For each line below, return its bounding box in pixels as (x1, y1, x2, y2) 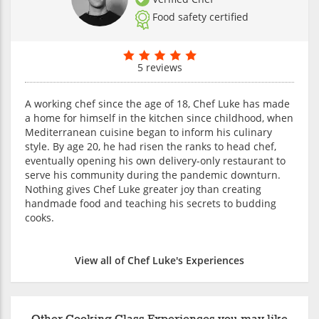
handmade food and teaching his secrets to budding (25, 196, 276, 210)
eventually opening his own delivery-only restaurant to (25, 153, 286, 167)
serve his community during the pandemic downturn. (25, 167, 281, 182)
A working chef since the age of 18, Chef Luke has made (25, 96, 290, 110)
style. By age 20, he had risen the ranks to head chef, (25, 139, 276, 153)
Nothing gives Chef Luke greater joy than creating (25, 182, 261, 196)
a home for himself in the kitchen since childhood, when (25, 110, 293, 125)
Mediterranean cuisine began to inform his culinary (25, 125, 272, 139)
